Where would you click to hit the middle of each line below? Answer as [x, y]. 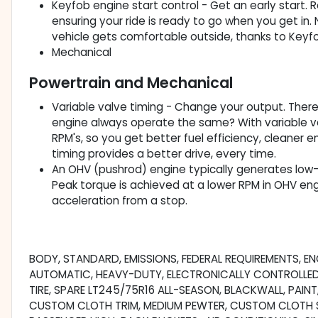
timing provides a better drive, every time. [164, 154]
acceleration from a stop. [120, 201]
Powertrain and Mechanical [131, 83]
